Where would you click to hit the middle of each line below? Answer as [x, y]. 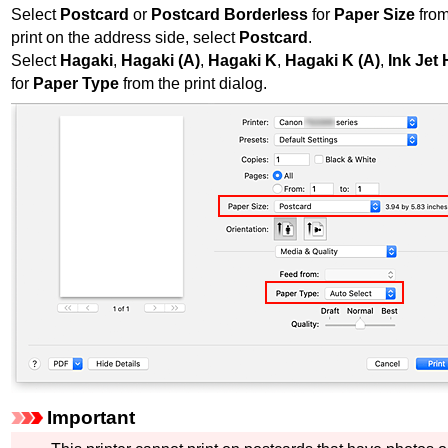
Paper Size [374, 15]
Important [91, 418]
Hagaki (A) [160, 61]
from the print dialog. [193, 84]
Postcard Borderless [229, 15]
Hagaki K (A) [332, 61]
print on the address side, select [125, 38]
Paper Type [76, 84]
